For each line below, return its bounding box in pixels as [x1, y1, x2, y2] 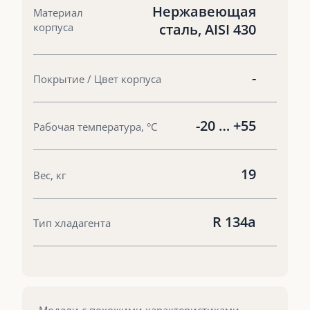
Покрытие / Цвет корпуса [33, 71, 161, 86]
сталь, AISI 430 [159, 20, 256, 39]
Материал [33, 6, 83, 20]
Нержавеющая [152, 2, 256, 21]
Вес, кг [33, 167, 66, 182]
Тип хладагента [33, 215, 111, 230]
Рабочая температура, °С [33, 120, 157, 134]
